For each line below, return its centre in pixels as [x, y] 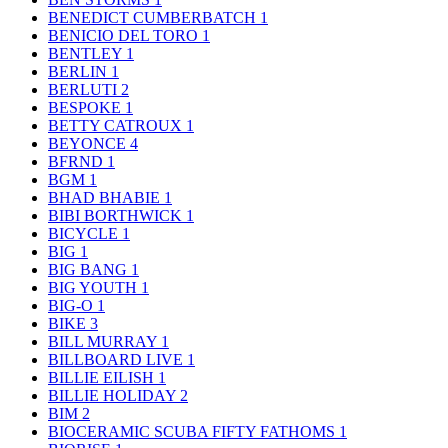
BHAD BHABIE [106, 197]
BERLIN [79, 71]
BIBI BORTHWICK [117, 215]
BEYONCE [89, 143]
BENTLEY [87, 53]
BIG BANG [89, 269]
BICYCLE [85, 233]
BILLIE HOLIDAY [114, 395]
